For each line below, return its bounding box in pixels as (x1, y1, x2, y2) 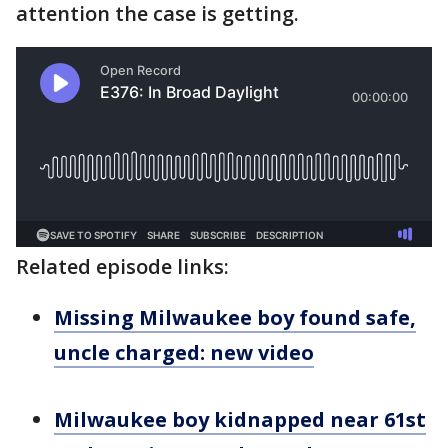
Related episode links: (16, 253, 229, 280)
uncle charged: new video (54, 339, 314, 366)
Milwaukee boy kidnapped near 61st (54, 406, 426, 433)
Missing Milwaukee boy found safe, (54, 304, 416, 331)
